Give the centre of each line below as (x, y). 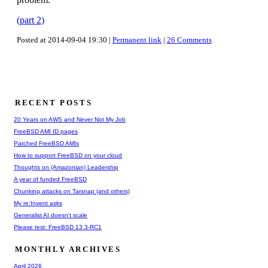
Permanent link (137, 39)
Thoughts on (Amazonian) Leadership (66, 167)
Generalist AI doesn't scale (51, 215)
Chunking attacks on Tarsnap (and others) (72, 191)
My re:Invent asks (38, 203)
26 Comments (189, 39)
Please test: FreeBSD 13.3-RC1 (58, 227)
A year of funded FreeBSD (50, 179)
